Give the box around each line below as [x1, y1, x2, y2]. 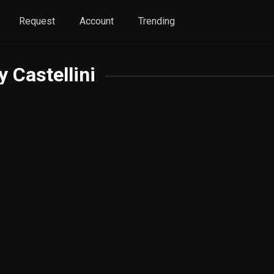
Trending [138, 15, 175, 27]
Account [80, 15, 114, 27]
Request [19, 15, 55, 27]
